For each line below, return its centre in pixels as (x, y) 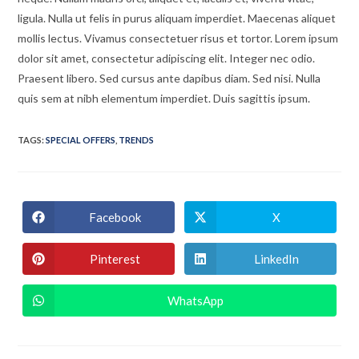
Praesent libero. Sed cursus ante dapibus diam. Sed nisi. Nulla (169, 79)
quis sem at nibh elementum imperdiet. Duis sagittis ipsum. (164, 99)
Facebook (115, 217)
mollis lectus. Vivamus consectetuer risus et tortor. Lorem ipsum (178, 38)
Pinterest (115, 258)
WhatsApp (196, 300)
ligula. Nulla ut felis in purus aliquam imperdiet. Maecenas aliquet (177, 18)
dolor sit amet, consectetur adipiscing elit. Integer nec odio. (167, 58)
